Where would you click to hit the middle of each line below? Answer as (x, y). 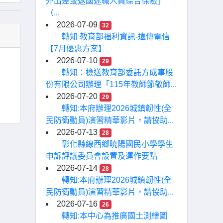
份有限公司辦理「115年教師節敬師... (111, 84)
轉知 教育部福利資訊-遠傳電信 (116, 37)
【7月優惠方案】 (76, 49)
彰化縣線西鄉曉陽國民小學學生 (117, 144)
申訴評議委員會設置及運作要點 (102, 156)
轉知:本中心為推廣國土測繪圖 (114, 216)
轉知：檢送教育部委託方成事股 (117, 72)
